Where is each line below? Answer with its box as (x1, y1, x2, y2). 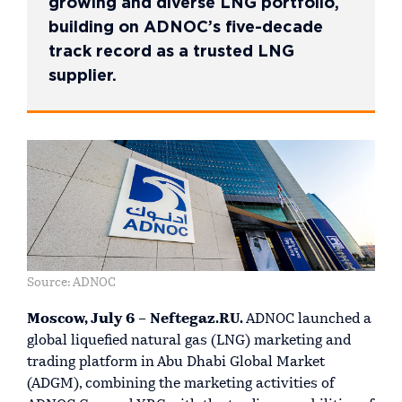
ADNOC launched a (243, 311, 371, 327)
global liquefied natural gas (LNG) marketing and (27, 333, 351, 348)
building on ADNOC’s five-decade (48, 21, 323, 35)
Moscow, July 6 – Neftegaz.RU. (27, 311, 243, 327)
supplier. (48, 69, 117, 83)
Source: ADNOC (27, 276, 116, 290)
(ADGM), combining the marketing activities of (27, 376, 335, 391)
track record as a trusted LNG (48, 45, 294, 59)
